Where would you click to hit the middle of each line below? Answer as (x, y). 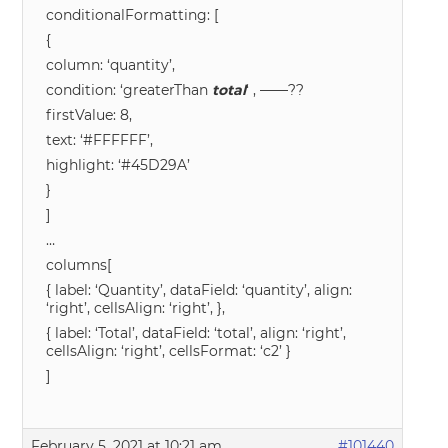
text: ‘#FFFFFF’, (100, 140)
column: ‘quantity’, (111, 65)
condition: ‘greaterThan (129, 90)
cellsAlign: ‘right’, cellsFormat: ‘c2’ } (169, 351)
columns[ (79, 265)
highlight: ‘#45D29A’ (118, 165)
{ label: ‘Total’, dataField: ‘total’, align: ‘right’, (196, 333)
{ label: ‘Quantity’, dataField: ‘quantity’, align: (199, 290)
